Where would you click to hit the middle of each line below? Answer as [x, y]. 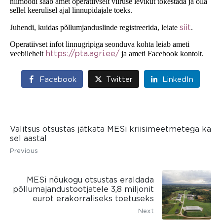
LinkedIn [178, 79]
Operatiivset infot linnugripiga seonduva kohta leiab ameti [100, 44]
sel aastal [30, 138]
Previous [24, 150]
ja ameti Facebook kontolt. [163, 53]
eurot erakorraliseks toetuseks [93, 198]
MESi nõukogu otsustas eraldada [90, 180]
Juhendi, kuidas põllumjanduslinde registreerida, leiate [94, 27]
